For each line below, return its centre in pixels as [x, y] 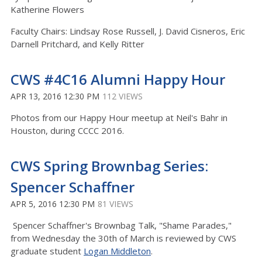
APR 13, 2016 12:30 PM [55, 96]
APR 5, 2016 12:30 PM [53, 204]
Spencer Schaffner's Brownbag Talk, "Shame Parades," [121, 225]
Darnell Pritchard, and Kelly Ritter [77, 44]
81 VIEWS [116, 204]
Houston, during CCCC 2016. [67, 130]
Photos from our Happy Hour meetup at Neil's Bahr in [119, 118]
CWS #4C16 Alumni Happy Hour [118, 79]
